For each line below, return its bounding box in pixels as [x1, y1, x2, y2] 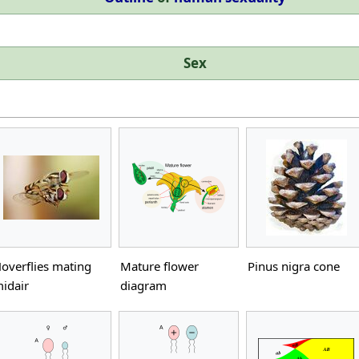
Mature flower [120, 257, 199, 274]
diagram [120, 276, 167, 293]
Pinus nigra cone [248, 257, 340, 274]
